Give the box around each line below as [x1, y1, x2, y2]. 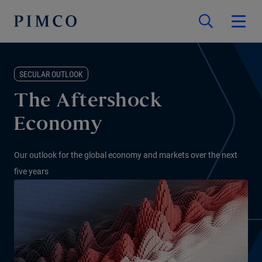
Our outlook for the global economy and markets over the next [14, 150, 237, 160]
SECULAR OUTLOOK [19, 70, 83, 79]
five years [14, 167, 49, 176]
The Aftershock [14, 94, 163, 111]
